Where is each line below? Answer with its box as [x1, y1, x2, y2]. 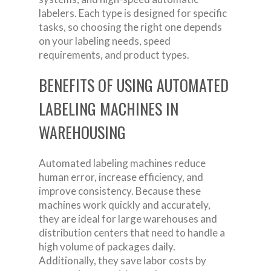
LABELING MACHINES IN [39, 96, 178, 120]
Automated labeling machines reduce [39, 156, 206, 169]
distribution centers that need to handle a [39, 226, 225, 239]
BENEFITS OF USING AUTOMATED [39, 73, 229, 97]
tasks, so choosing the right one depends [39, 20, 222, 33]
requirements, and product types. [39, 48, 189, 61]
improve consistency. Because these [39, 184, 201, 197]
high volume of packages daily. [39, 240, 175, 253]
